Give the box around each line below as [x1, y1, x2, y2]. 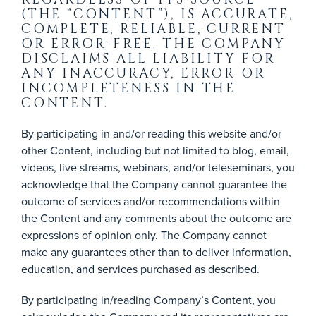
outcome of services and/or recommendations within [21, 193, 280, 209]
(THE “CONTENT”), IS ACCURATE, [21, 6, 293, 23]
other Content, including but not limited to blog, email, [21, 142, 289, 158]
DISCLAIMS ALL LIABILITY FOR [21, 50, 276, 68]
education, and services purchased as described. [21, 261, 260, 276]
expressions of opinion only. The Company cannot [21, 227, 267, 243]
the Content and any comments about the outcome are [21, 210, 291, 226]
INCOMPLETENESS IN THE [21, 80, 236, 97]
